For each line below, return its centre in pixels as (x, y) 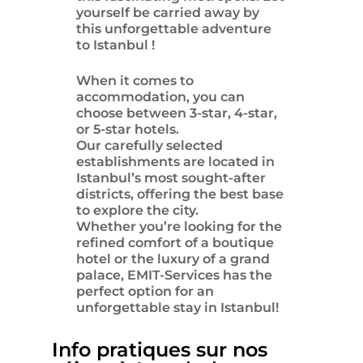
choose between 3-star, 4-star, (177, 113)
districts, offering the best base (180, 194)
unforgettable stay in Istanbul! (177, 308)
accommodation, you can (160, 97)
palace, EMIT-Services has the (174, 275)
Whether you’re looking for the (179, 227)
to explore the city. (137, 211)
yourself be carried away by (168, 13)
